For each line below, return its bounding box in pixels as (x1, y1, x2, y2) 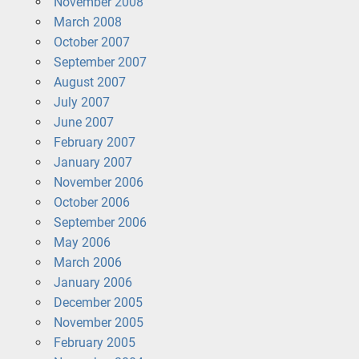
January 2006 (53, 274, 132, 290)
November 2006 (53, 174, 143, 190)
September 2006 (53, 214, 147, 230)
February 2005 (53, 334, 135, 350)
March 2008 (53, 14, 122, 30)
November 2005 (53, 314, 143, 330)
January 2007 (53, 154, 132, 170)
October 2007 (53, 34, 130, 50)
